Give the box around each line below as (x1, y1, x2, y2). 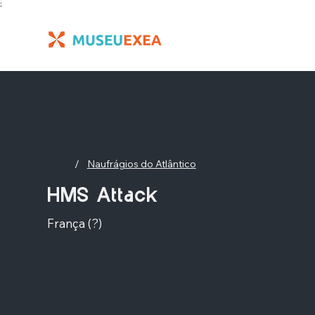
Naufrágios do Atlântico (86, 157, 196, 170)
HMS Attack (46, 186, 158, 206)
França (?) (46, 215, 102, 231)
